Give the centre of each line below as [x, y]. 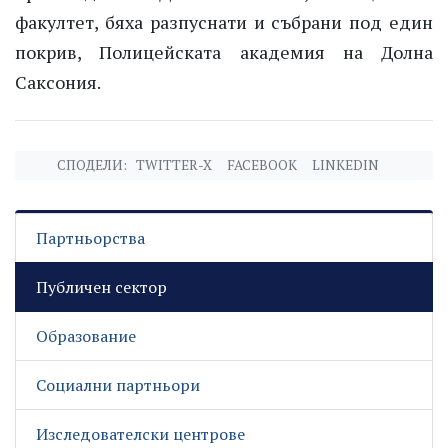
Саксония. [58, 82]
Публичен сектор [101, 287]
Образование [86, 336]
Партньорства [90, 238]
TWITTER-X [174, 165]
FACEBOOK [262, 165]
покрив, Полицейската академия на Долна [224, 52]
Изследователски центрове [140, 434]
